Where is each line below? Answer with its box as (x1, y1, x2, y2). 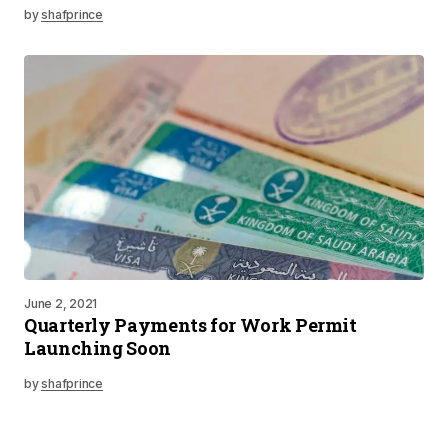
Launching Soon (24, 336, 171, 360)
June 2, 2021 (24, 296, 98, 311)
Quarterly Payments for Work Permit (24, 313, 357, 337)
